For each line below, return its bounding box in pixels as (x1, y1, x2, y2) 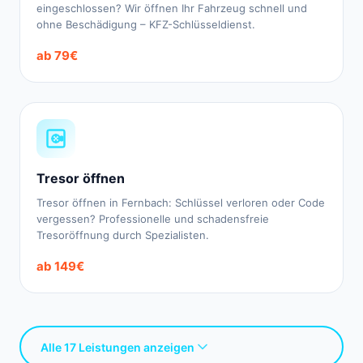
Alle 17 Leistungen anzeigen (41, 340, 194, 354)
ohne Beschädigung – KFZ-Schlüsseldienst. (36, 18, 255, 31)
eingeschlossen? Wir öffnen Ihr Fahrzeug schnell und (36, 2, 307, 15)
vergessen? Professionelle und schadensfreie (36, 212, 269, 225)
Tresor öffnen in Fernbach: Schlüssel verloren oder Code (36, 196, 325, 209)
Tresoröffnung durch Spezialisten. (36, 228, 209, 241)
